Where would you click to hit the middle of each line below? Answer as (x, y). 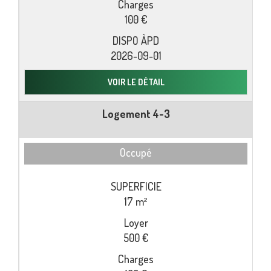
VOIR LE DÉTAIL (136, 82)
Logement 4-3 (136, 113)
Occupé (136, 153)
